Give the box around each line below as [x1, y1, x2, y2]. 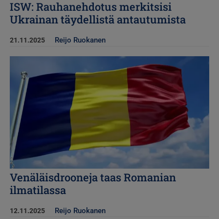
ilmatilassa [10, 182, 66, 197]
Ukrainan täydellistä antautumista [10, 12, 186, 27]
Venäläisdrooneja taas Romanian [10, 170, 176, 184]
